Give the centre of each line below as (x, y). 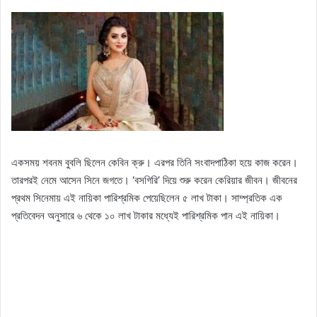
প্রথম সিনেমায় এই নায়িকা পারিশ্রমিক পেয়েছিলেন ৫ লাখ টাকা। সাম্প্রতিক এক (147, 198)
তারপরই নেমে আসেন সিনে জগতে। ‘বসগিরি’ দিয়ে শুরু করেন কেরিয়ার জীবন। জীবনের (154, 180)
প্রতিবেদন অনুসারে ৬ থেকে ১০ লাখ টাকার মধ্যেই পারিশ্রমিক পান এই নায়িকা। (146, 216)
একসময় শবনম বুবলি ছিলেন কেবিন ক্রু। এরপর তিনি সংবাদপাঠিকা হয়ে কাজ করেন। (155, 163)
